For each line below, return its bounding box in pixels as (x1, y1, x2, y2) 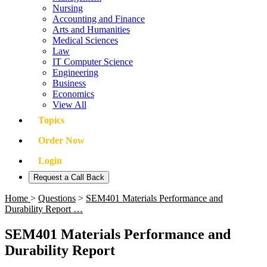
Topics (38, 115, 64, 125)
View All (52, 100, 86, 110)
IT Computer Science (52, 57, 133, 67)
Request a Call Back (33, 173, 104, 182)
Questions (38, 193, 76, 203)
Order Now (38, 135, 85, 145)
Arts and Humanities (52, 24, 130, 35)
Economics (52, 89, 94, 99)
